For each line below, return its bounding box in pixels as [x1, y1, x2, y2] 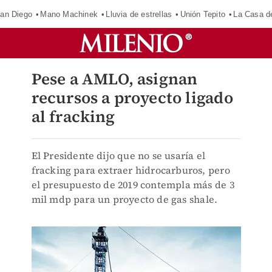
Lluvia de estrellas [106, 9, 172, 19]
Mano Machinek [40, 9, 98, 19]
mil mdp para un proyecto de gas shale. [31, 192, 218, 206]
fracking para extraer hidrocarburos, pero [31, 163, 230, 177]
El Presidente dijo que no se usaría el [31, 149, 206, 162]
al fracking [31, 106, 115, 127]
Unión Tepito [180, 9, 225, 19]
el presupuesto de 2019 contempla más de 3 [31, 178, 234, 191]
